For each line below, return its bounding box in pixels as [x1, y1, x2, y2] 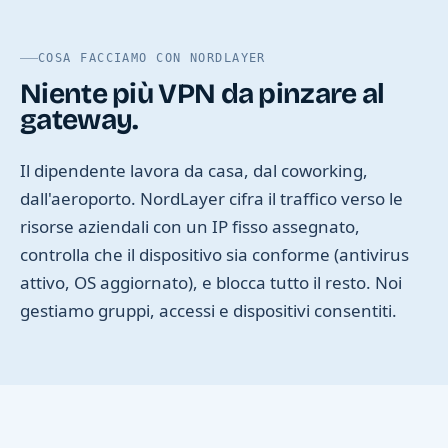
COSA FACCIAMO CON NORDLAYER [38, 51, 266, 66]
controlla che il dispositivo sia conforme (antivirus [20, 243, 409, 267]
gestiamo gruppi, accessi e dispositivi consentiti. [20, 299, 397, 323]
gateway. [20, 103, 139, 138]
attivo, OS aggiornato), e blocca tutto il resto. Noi [20, 271, 402, 295]
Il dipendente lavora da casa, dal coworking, [20, 159, 368, 183]
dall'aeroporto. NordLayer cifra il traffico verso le [20, 187, 403, 211]
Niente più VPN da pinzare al [20, 77, 385, 112]
